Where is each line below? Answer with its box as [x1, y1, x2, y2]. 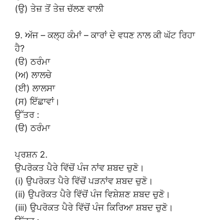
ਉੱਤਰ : [15, 109, 39, 120]
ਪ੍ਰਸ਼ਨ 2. [15, 149, 48, 160]
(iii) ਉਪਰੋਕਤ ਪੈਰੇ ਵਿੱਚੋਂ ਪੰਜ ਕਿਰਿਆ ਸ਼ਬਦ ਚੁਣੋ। [15, 202, 173, 213]
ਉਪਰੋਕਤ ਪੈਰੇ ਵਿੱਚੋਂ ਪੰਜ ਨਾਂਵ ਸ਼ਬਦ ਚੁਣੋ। [15, 162, 144, 173]
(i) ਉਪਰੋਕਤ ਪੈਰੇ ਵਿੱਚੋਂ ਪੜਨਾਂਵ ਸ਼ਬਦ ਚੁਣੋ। [15, 175, 153, 186]
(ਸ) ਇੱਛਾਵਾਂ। [15, 96, 60, 107]
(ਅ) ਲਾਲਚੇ [15, 69, 52, 80]
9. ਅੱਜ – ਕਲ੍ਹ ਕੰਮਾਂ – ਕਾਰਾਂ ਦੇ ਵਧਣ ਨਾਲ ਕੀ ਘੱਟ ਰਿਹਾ [15, 29, 195, 40]
